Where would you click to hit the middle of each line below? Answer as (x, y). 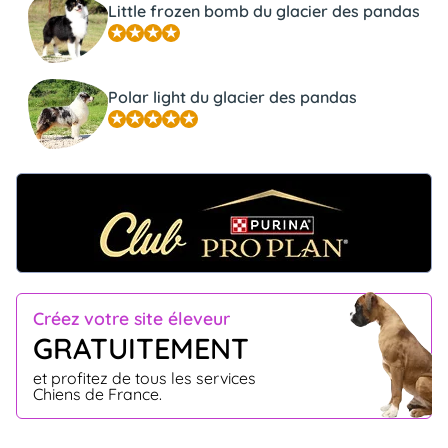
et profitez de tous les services (144, 377)
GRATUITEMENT (141, 348)
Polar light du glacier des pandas (232, 97)
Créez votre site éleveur (131, 318)
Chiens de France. (97, 393)
